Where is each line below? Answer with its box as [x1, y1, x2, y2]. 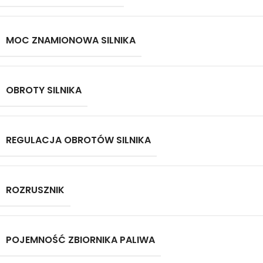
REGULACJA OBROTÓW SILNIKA [6, 133, 151, 147]
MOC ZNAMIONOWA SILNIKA [6, 33, 136, 47]
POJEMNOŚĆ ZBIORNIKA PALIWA [6, 233, 155, 247]
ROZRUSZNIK [6, 183, 65, 197]
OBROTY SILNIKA [6, 83, 82, 97]
